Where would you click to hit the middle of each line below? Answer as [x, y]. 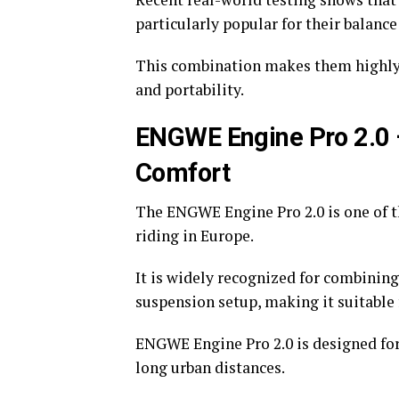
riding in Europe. [195, 236]
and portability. [190, 90]
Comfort [183, 173]
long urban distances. [210, 367]
